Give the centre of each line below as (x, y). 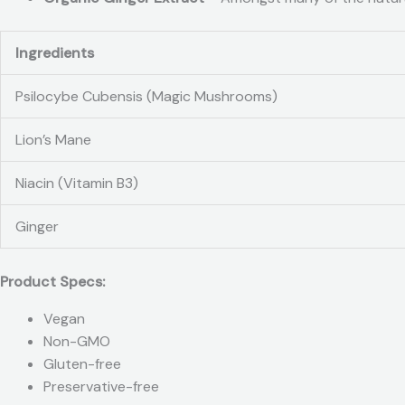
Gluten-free (82, 364)
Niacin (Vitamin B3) (77, 184)
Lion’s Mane (53, 140)
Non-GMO (77, 342)
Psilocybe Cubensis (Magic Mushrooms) (146, 97)
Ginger (37, 227)
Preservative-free (101, 387)
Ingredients (55, 53)
